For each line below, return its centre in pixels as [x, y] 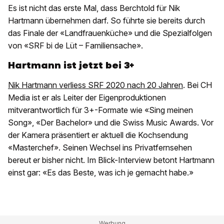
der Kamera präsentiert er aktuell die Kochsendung [98, 135]
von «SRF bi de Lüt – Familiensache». [75, 45]
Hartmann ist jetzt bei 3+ [71, 65]
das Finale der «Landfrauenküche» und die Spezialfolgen [110, 33]
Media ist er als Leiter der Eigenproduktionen [87, 97]
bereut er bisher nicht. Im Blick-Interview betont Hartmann [111, 160]
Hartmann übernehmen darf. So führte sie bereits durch [106, 20]
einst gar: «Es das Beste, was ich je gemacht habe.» [101, 172]
